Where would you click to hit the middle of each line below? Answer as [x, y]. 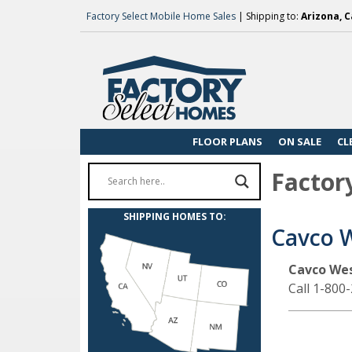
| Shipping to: [268, 16]
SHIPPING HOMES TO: [174, 216]
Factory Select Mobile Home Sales [161, 16]
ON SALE [299, 141]
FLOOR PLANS [227, 141]
